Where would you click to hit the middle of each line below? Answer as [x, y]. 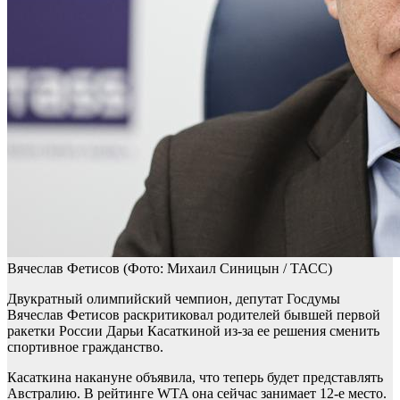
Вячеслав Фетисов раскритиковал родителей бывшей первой [194, 315]
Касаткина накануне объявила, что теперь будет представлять [195, 378]
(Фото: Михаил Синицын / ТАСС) [228, 269]
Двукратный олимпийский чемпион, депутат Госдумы [174, 299]
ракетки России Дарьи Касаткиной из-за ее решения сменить [193, 331]
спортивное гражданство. [85, 347]
